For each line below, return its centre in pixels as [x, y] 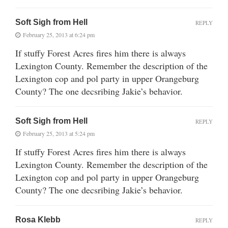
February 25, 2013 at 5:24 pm [59, 133]
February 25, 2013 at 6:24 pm [59, 34]
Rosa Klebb [38, 219]
